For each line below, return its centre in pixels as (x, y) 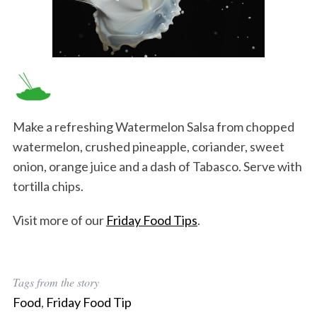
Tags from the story (56, 282)
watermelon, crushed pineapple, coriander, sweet (148, 147)
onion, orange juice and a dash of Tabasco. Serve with (157, 167)
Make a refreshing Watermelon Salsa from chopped (153, 127)
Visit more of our (59, 220)
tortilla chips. (48, 186)
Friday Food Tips (151, 220)
